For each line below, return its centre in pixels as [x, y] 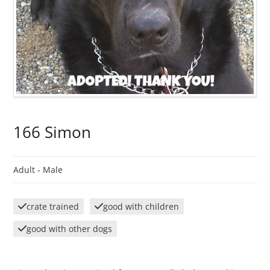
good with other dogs [70, 229]
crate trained [53, 207]
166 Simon [52, 133]
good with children [141, 207]
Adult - [28, 170]
